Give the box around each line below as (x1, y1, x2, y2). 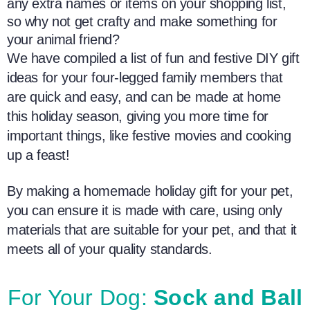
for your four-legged (38, 69, 163, 85)
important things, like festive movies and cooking (7, 127, 291, 143)
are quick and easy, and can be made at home (7, 89, 281, 104)
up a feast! (7, 147, 70, 163)
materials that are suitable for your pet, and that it (7, 221, 297, 237)
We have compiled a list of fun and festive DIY (7, 50, 282, 66)
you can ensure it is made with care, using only (7, 202, 282, 218)
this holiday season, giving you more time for (7, 108, 269, 124)
